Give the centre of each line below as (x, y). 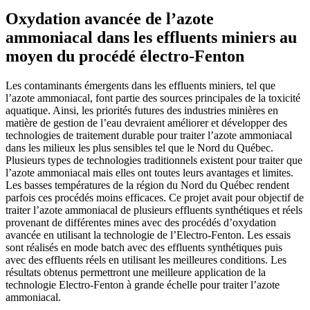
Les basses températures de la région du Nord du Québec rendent (147, 185)
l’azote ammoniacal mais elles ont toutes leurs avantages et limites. (149, 172)
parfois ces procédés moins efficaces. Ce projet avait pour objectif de (155, 197)
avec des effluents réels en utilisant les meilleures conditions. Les (146, 259)
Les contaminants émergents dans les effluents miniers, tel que (140, 85)
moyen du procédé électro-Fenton (125, 56)
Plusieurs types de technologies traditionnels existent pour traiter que (154, 160)
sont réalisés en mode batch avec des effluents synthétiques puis (144, 247)
